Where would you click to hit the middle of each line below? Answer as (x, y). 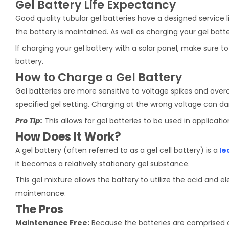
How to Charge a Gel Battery (99, 77)
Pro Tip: (29, 120)
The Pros (39, 209)
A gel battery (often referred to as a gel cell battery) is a (117, 150)
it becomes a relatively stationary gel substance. (102, 163)
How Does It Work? (68, 136)
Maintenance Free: (52, 223)
